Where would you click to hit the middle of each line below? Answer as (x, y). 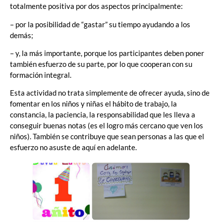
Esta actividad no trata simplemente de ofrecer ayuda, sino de (110, 93)
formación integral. (41, 75)
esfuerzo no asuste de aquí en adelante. (73, 147)
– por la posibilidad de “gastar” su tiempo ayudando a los (100, 24)
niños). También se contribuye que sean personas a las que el (107, 137)
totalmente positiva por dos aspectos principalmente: (96, 6)
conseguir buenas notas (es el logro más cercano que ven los (107, 126)
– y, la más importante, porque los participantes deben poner (107, 53)
